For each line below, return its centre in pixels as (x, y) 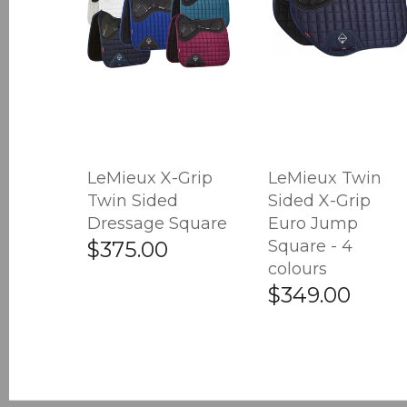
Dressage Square (158, 223)
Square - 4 (310, 246)
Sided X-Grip (319, 200)
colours (297, 268)
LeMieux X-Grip (150, 178)
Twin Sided (133, 200)
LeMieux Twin (324, 178)
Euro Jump (313, 223)
